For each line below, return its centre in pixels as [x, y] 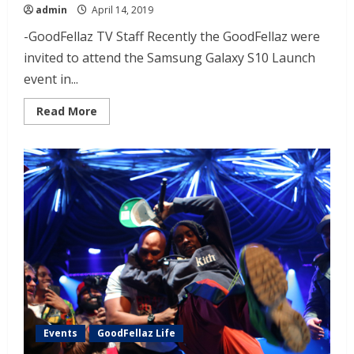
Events [60, 333]
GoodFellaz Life [136, 333]
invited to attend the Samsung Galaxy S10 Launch [169, 58]
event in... [51, 79]
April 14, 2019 [121, 10]
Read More [67, 111]
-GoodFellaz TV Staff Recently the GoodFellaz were [172, 37]
